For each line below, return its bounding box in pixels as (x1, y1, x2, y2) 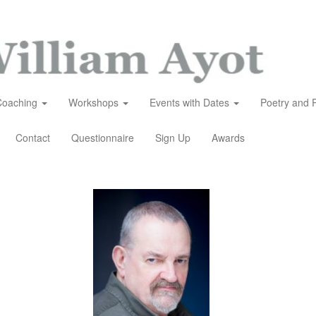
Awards (212, 130, 245, 145)
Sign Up (155, 130, 190, 145)
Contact (16, 130, 50, 145)
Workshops (68, 95, 121, 109)
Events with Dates (150, 95, 232, 109)
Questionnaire (71, 130, 134, 145)
